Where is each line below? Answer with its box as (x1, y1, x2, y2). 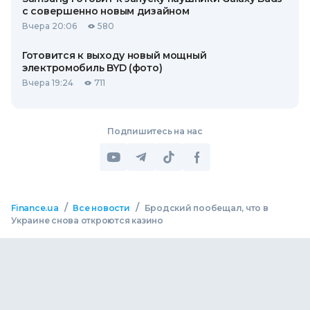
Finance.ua (11, 203, 59, 213)
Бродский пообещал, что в (144, 203, 268, 213)
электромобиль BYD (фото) (22, 62, 163, 74)
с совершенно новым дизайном (22, 5, 190, 17)
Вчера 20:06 (22, 21, 77, 31)
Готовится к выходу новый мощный (22, 49, 207, 62)
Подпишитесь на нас (107, 126, 203, 136)
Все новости (73, 203, 130, 213)
